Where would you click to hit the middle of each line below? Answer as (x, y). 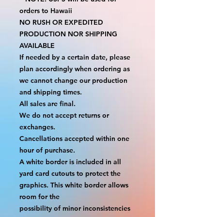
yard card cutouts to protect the (70, 173)
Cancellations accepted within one (74, 138)
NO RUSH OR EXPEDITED (61, 22)
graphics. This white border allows (74, 185)
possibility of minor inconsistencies (75, 208)
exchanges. (37, 127)
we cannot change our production (73, 80)
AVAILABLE (37, 45)
